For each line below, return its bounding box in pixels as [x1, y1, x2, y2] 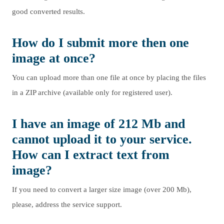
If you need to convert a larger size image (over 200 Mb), [12, 185, 191, 193]
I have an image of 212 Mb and [12, 116, 185, 131]
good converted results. [12, 7, 85, 15]
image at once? [12, 51, 95, 65]
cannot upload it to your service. [12, 132, 192, 146]
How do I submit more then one [12, 35, 189, 50]
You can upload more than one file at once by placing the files [12, 73, 206, 81]
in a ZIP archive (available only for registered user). [12, 88, 172, 96]
